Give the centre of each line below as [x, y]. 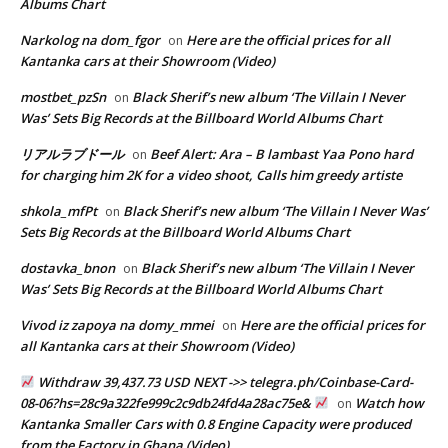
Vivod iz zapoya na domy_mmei [117, 324]
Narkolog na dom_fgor [90, 39]
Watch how [389, 402]
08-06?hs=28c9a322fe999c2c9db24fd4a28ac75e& [167, 402]
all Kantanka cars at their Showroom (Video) [157, 345]
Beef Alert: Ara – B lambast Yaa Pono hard [281, 153]
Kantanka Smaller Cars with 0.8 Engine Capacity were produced [215, 423]
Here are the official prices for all [288, 39]
